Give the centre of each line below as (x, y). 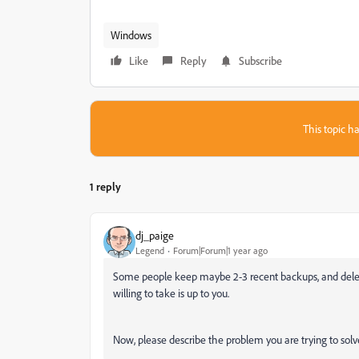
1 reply (105, 186)
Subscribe (260, 61)
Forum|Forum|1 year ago (220, 250)
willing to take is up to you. (171, 293)
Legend (150, 250)
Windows (131, 35)
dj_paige (155, 235)
